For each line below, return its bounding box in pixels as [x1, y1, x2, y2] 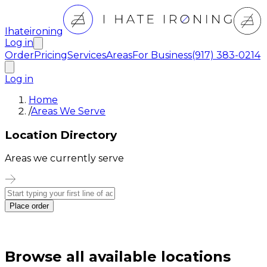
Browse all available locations [5, 248, 231, 266]
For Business [132, 49, 192, 61]
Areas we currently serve [5, 153, 124, 164]
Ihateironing [5, 26, 63, 37]
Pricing [34, 49, 67, 61]
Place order [10, 201, 49, 211]
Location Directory [5, 128, 117, 142]
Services [67, 49, 106, 61]
